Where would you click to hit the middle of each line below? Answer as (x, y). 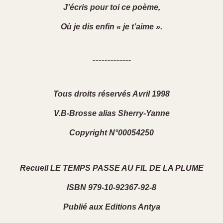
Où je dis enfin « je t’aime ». (111, 27)
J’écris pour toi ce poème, (111, 7)
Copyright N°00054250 (111, 133)
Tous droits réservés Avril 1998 (111, 94)
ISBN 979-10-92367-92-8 (111, 188)
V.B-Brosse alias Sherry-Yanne (111, 113)
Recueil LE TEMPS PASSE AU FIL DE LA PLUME (111, 168)
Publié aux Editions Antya (111, 207)
